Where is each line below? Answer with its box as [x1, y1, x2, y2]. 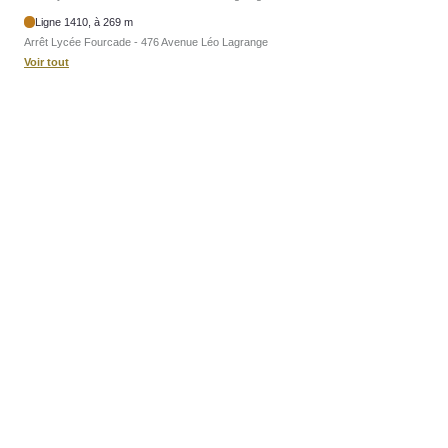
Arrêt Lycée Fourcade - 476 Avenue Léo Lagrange [24, 35, 268, 48]
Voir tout [24, 55, 69, 68]
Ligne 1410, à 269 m [35, 15, 134, 28]
